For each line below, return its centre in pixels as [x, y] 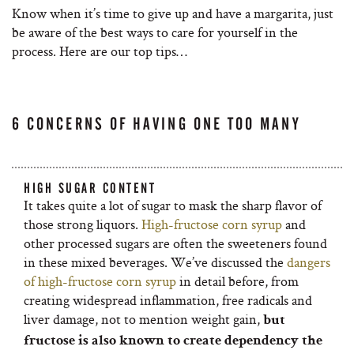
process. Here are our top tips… [100, 51]
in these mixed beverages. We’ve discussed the [155, 262]
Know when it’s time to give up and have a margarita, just [173, 13]
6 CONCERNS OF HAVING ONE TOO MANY [156, 124]
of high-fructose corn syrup [100, 281]
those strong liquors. [83, 224]
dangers [309, 262]
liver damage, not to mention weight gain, [143, 319]
